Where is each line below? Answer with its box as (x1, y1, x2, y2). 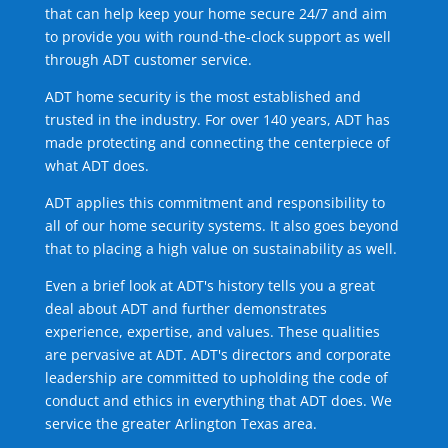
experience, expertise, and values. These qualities (44, 322, 380, 342)
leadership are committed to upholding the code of (44, 368, 388, 388)
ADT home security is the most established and (44, 87, 361, 107)
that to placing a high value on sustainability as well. (44, 239, 397, 259)
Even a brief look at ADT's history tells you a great (44, 276, 375, 296)
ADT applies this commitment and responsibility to (44, 193, 385, 213)
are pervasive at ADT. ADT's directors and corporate (44, 345, 391, 365)
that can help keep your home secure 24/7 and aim (44, 4, 387, 24)
